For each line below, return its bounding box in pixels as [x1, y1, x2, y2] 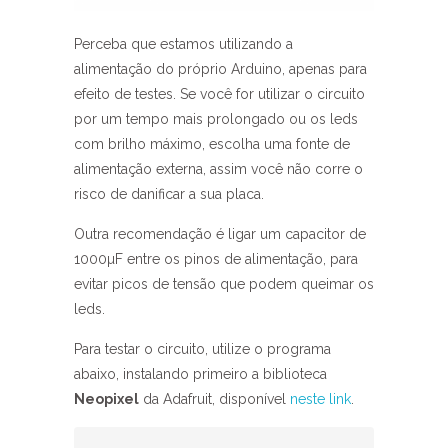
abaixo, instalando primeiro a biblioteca [74, 366, 327, 382]
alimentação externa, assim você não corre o [74, 161, 363, 177]
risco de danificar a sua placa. [74, 186, 264, 202]
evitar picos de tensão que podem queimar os [74, 276, 374, 292]
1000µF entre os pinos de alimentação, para [74, 251, 358, 267]
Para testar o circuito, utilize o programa [74, 341, 331, 357]
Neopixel [74, 391, 139, 407]
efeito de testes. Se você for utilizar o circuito [74, 86, 365, 102]
